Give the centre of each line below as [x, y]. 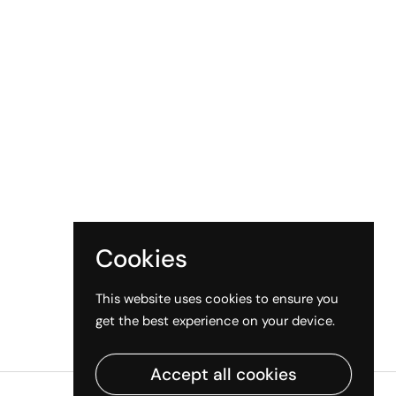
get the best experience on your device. [215, 320]
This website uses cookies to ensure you [217, 298]
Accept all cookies [224, 374]
